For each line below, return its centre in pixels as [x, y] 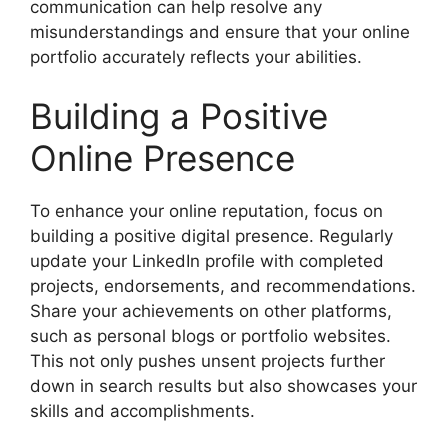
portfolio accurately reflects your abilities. [196, 56]
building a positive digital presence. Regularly [211, 236]
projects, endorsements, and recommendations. [223, 286]
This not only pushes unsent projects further [207, 361]
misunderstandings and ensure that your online [220, 31]
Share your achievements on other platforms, [211, 311]
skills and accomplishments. [142, 411]
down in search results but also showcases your [223, 386]
